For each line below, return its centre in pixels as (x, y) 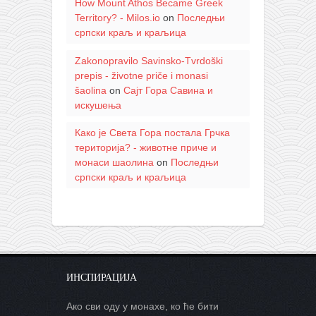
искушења (98, 105)
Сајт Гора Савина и (168, 90)
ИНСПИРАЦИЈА (102, 276)
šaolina (90, 90)
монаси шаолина (114, 163)
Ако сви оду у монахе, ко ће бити (142, 306)
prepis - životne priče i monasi (141, 75)
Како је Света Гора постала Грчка (152, 133)
